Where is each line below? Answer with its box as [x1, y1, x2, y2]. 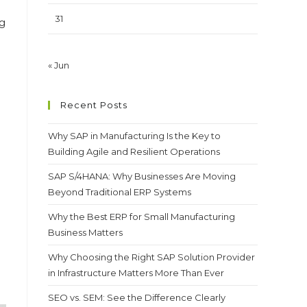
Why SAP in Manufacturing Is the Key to [48, 130, 221, 142]
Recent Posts [60, 99, 127, 111]
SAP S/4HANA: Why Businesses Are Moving [48, 171, 236, 182]
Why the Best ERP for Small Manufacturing [48, 211, 235, 223]
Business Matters [48, 227, 123, 238]
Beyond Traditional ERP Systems [48, 186, 191, 198]
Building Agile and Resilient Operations [48, 146, 220, 158]
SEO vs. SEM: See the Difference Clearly [48, 292, 225, 304]
